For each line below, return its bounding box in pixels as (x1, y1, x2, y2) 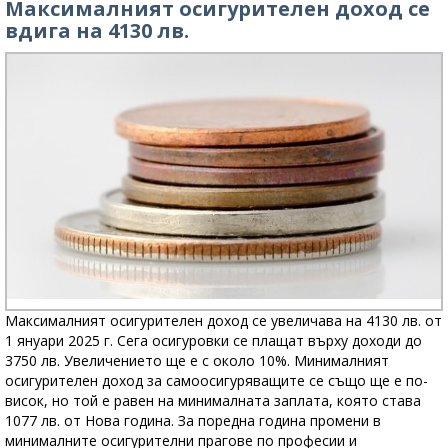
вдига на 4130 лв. (5, 17, 189, 45)
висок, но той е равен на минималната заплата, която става (5, 390, 421, 410)
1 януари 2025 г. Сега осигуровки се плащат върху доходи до (5, 330, 422, 350)
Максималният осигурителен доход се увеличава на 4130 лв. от (5, 310, 442, 330)
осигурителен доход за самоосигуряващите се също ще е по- (5, 370, 428, 390)
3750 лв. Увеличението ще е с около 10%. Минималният (5, 350, 389, 370)
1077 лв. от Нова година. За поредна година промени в (5, 410, 381, 430)
